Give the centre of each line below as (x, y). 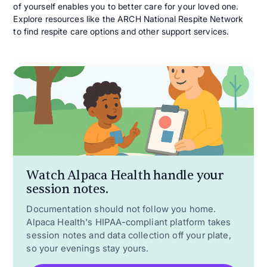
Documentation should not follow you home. (121, 209)
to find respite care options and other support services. (121, 32)
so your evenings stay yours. (88, 248)
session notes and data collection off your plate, (129, 235)
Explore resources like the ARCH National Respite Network (128, 19)
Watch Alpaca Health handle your (125, 176)
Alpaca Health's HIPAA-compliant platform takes (129, 222)
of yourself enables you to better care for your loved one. (126, 7)
